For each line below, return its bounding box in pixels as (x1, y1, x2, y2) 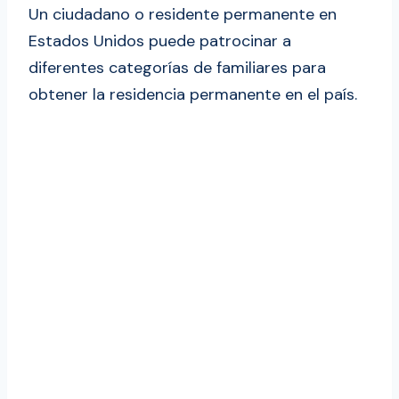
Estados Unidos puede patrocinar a (28, 30, 291, 53)
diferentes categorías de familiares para (28, 57, 326, 79)
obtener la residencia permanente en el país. (28, 84, 357, 106)
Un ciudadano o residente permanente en (28, 4, 337, 26)
